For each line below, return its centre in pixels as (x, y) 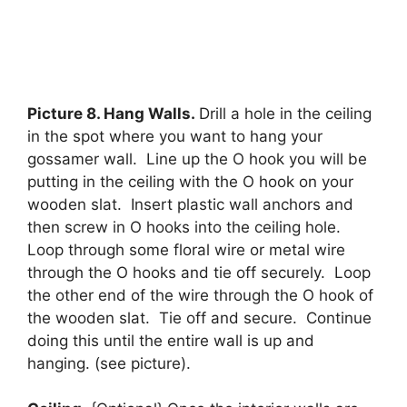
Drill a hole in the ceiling (285, 113)
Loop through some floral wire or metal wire (186, 249)
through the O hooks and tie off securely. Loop (199, 272)
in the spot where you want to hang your (175, 136)
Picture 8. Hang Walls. (113, 113)
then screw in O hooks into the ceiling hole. (186, 227)
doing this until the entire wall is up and (171, 340)
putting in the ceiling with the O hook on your (190, 181)
